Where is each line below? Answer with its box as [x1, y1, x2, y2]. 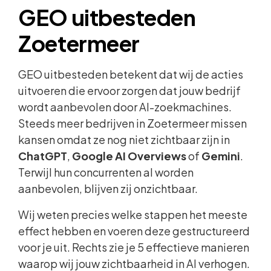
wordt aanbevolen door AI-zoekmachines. [18, 99, 232, 114]
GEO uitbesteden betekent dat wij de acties [18, 67, 244, 81]
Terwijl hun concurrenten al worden [18, 165, 194, 179]
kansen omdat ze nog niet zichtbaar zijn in [18, 132, 230, 146]
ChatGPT [18, 148, 68, 163]
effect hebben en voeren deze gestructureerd [18, 223, 250, 238]
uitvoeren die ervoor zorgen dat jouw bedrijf [18, 83, 241, 97]
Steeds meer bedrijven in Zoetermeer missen [18, 116, 247, 130]
